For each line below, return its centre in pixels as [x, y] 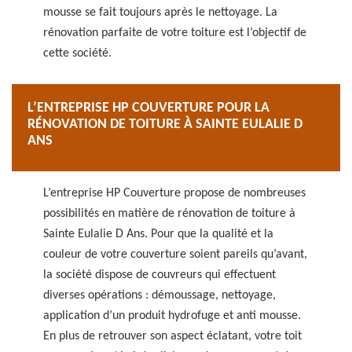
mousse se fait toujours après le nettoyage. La [160, 13]
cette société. [77, 53]
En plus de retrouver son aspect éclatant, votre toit [172, 336]
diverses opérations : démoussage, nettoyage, [159, 295]
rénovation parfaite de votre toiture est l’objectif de [175, 33]
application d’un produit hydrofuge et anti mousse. [172, 316]
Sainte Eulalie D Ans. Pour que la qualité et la [158, 234]
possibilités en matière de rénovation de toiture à [169, 214]
